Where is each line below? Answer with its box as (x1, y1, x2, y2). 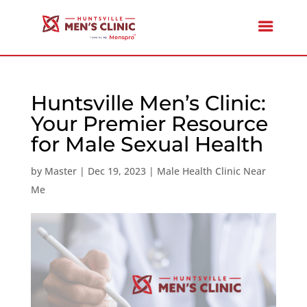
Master (44, 164, 77, 177)
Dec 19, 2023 (87, 164, 146, 177)
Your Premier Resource (30, 111, 268, 136)
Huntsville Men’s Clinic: (30, 90, 266, 116)
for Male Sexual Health (30, 132, 263, 157)
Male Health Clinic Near (156, 164, 266, 177)
